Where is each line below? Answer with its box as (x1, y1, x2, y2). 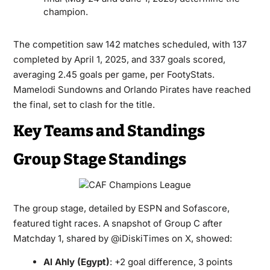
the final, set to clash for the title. (13, 99, 155, 110)
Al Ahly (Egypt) (43, 256, 110, 268)
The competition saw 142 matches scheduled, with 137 (13, 39, 246, 50)
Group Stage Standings (13, 150, 186, 169)
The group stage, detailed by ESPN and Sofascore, (13, 202, 230, 214)
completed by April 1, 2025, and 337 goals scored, (13, 54, 225, 65)
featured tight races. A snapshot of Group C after (13, 218, 222, 229)
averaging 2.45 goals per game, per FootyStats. (13, 69, 215, 80)
